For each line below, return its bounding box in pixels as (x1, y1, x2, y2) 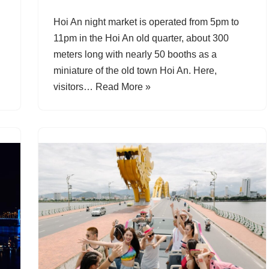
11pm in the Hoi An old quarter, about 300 (53, 32, 229, 43)
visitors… (53, 81, 95, 92)
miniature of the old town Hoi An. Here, (53, 65, 217, 76)
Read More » (95, 81, 151, 92)
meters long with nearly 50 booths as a (53, 49, 217, 59)
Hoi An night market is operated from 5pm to (53, 16, 239, 27)
